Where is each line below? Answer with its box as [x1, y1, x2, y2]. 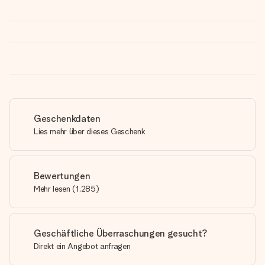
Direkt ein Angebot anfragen [34, 241, 131, 251]
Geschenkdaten [34, 113, 101, 124]
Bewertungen [34, 170, 91, 182]
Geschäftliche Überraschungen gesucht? [34, 228, 208, 239]
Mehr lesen [34, 184, 70, 193]
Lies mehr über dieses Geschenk [34, 127, 146, 136]
